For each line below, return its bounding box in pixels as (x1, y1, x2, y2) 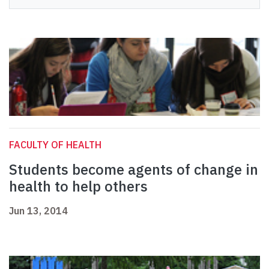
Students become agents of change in (9, 160, 258, 180)
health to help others (9, 177, 148, 196)
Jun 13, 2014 (9, 205, 68, 217)
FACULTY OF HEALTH (9, 139, 101, 151)
